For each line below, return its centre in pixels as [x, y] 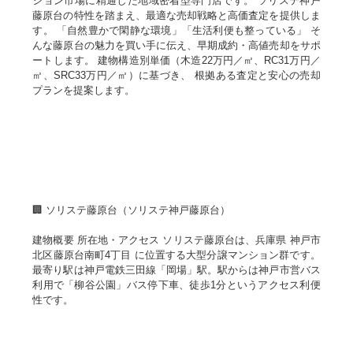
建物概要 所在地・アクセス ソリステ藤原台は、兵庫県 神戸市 [176, 240]
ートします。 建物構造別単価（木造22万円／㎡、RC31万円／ [176, 61]
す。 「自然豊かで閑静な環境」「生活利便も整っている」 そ [176, 31]
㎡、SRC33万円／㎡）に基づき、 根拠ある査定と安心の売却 [176, 76]
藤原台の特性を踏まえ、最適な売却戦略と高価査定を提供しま [176, 16]
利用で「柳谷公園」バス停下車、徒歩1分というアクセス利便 [176, 285]
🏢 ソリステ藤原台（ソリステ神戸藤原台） [132, 210]
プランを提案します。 [84, 91]
